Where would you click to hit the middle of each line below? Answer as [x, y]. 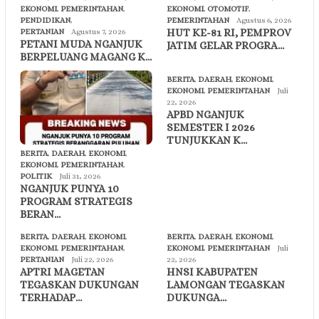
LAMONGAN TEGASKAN [226, 285]
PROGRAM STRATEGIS [76, 202]
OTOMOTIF [228, 9]
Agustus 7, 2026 [98, 31]
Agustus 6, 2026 [264, 20]
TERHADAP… [51, 298]
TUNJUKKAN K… [207, 140]
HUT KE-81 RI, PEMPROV [229, 32]
